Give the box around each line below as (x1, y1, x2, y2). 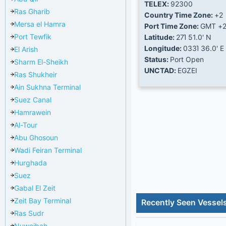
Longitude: (144, 43, 183, 52)
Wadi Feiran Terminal (14, 145, 82, 154)
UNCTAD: (144, 66, 178, 75)
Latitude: (144, 32, 176, 41)
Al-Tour (14, 120, 37, 129)
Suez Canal (14, 95, 51, 104)
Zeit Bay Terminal (14, 196, 71, 205)
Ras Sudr (14, 208, 44, 217)
